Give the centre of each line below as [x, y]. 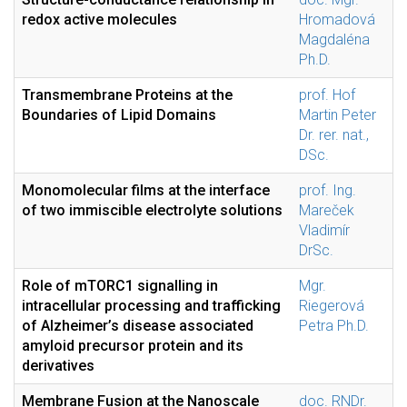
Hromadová [337, 20]
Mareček [327, 210]
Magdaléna [334, 40]
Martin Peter [338, 115]
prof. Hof [327, 95]
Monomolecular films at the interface [146, 190]
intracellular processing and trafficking [151, 306]
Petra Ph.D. [334, 326]
